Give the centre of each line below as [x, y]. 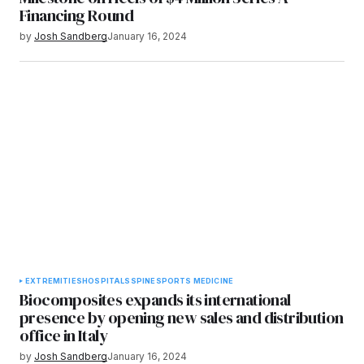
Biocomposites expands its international [155, 300]
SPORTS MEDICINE [195, 281]
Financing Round [76, 15]
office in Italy [64, 336]
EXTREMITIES [54, 281]
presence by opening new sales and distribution [182, 318]
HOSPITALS [106, 281]
